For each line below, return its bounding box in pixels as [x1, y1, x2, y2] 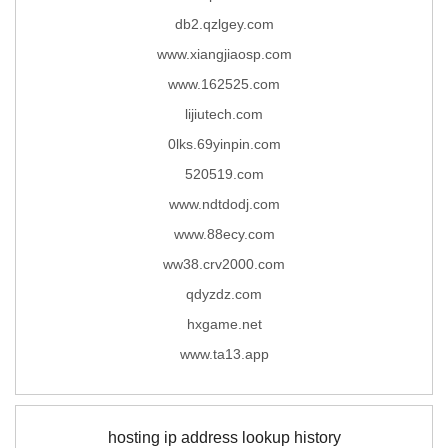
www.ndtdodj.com [168, 195, 280, 212]
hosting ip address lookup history [107, 428, 341, 446]
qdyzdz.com [186, 285, 262, 302]
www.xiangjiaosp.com [156, 45, 292, 62]
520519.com [184, 165, 264, 182]
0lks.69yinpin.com [167, 135, 281, 152]
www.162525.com [168, 75, 280, 92]
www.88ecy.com [173, 225, 275, 242]
